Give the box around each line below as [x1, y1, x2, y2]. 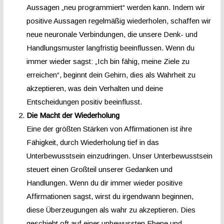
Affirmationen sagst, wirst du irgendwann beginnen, [26, 191, 193, 200]
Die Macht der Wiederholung [26, 110, 119, 119]
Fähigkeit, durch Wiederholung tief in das [26, 137, 159, 146]
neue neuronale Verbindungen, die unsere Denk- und [26, 29, 197, 38]
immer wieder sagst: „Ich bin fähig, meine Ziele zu [26, 56, 189, 65]
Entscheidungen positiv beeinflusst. [26, 97, 142, 106]
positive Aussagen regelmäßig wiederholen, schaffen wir [26, 16, 211, 25]
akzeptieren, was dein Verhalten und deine [26, 83, 163, 92]
